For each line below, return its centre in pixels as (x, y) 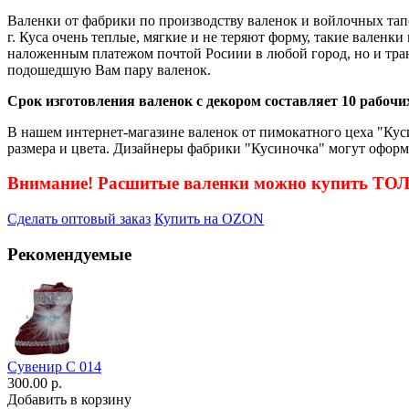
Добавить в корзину (69, 399)
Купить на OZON (209, 219)
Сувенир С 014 (54, 366)
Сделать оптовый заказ (79, 219)
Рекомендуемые (69, 254)
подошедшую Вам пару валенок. (109, 69)
